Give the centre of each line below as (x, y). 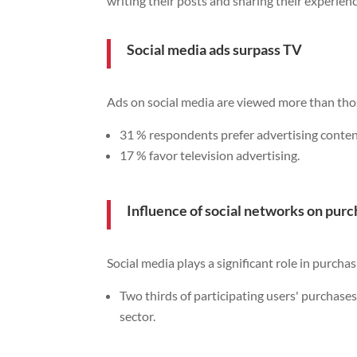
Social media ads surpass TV (215, 49)
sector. (138, 316)
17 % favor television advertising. (210, 155)
